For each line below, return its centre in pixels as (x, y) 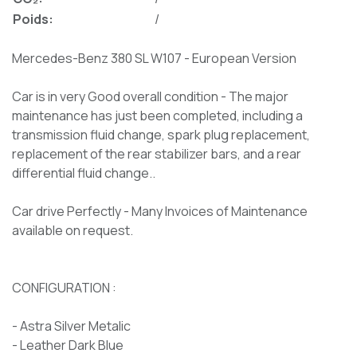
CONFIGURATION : (64, 287)
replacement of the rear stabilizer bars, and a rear (157, 153)
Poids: (33, 19)
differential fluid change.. (84, 173)
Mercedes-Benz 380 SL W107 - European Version (154, 58)
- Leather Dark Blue (68, 345)
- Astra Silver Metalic (71, 326)
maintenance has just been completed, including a (157, 115)
